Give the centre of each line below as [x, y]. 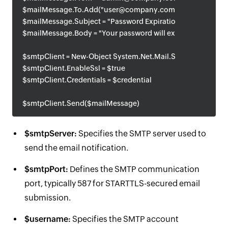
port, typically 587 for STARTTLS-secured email [112, 183]
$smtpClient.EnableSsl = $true [74, 68]
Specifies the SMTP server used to [141, 134]
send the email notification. [76, 148]
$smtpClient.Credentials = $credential [87, 80]
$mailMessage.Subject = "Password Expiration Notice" [115, 21]
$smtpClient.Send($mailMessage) [81, 103]
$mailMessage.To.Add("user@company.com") [102, 10]
